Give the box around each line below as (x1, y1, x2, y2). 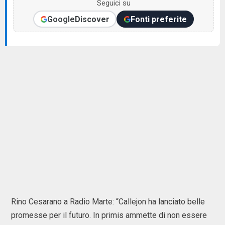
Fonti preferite (130, 14, 187, 24)
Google (47, 14, 75, 24)
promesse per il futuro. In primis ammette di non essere (11, 210, 207, 220)
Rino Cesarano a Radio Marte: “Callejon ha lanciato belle (11, 197, 205, 206)
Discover (74, 14, 109, 24)
